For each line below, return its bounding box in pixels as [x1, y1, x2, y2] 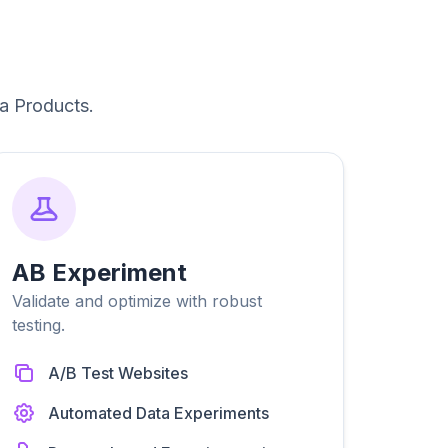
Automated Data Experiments [47, 403, 269, 423]
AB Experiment [11, 258, 187, 287]
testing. [11, 315, 65, 335]
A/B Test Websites [47, 363, 188, 383]
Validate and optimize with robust [11, 291, 262, 311]
